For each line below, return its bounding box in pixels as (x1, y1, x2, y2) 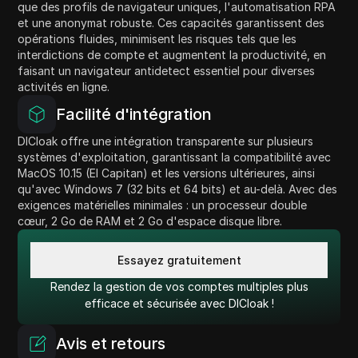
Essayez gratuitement (117, 253, 241, 267)
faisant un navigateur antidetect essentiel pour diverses (18, 64, 316, 78)
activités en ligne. (18, 80, 110, 94)
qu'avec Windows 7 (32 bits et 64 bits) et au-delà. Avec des (18, 182, 338, 197)
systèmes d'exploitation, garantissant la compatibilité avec (18, 150, 332, 165)
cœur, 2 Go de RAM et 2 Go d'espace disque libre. (18, 214, 283, 229)
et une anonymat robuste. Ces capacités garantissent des (18, 16, 325, 30)
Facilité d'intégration (56, 105, 213, 125)
